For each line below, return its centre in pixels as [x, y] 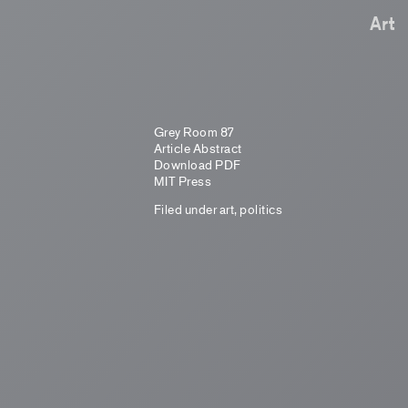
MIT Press [183, 181]
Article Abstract [198, 148]
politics [261, 209]
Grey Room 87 [194, 132]
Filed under [186, 209]
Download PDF [197, 164]
